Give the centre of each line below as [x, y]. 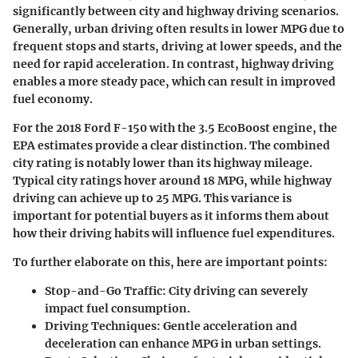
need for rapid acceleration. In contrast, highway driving [173, 64]
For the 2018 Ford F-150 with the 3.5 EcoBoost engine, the [175, 127]
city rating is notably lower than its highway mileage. [163, 163]
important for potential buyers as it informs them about [171, 215]
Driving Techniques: [103, 326]
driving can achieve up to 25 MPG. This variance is [152, 198]
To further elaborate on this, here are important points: [170, 262]
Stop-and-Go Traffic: [105, 290]
